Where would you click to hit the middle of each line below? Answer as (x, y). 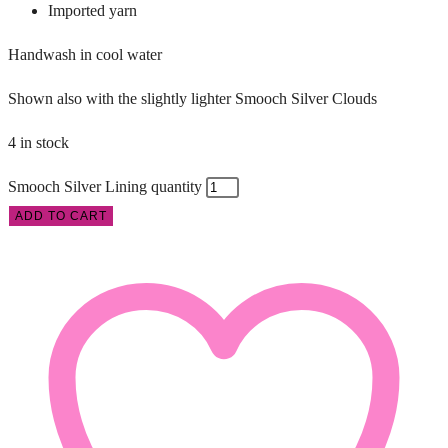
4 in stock (38, 142)
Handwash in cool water (85, 54)
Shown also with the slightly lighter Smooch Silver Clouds (192, 98)
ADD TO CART (61, 215)
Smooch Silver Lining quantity (105, 186)
